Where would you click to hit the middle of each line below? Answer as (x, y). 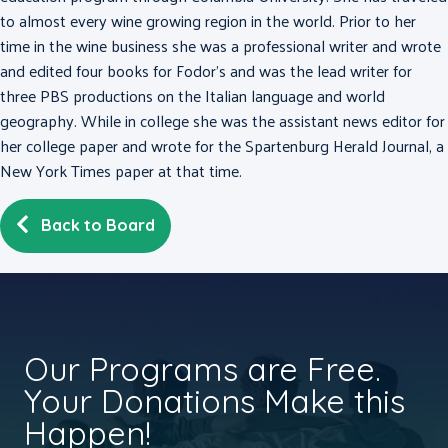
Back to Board (98, 225)
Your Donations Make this (214, 401)
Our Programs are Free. (202, 369)
